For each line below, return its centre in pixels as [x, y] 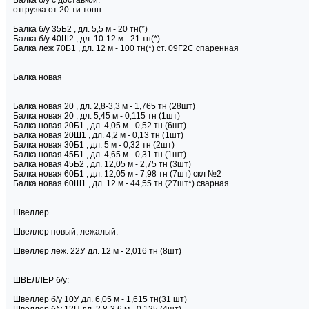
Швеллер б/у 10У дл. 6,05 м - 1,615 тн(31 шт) [100, 300]
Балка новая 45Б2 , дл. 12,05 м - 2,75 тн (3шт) [102, 165]
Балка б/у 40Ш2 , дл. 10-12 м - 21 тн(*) [87, 39]
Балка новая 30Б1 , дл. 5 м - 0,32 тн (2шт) [94, 145]
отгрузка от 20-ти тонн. [58, 10]
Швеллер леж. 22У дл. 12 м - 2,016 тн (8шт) [97, 251]
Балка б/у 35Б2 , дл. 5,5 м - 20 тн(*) [80, 29]
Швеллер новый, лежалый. [66, 232]
